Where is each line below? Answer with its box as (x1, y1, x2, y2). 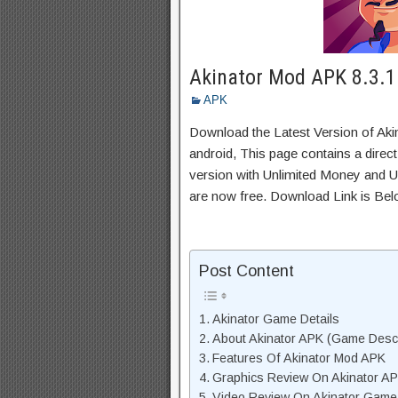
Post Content (199, 262, 294, 281)
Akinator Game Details (211, 312, 339, 327)
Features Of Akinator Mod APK (211, 351, 386, 366)
